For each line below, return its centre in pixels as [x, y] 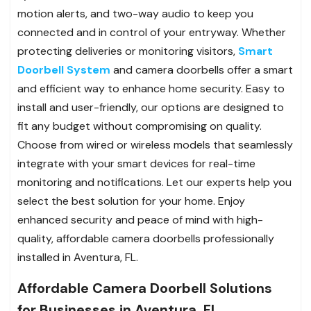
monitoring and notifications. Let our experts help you [154, 182]
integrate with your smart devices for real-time [136, 163]
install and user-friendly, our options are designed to [151, 107]
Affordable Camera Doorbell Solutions [145, 288]
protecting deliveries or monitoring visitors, [128, 51]
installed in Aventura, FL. [78, 257]
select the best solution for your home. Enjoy [131, 201]
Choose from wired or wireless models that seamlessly [155, 144]
